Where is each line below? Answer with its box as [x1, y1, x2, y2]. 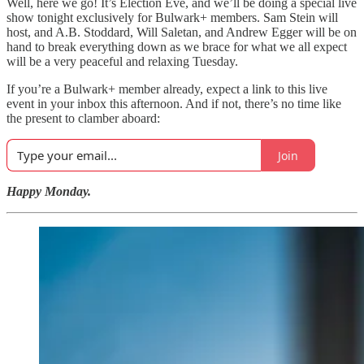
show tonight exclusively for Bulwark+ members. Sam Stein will [6, 11, 338, 24]
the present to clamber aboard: [6, 111, 160, 125]
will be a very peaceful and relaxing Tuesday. [6, 54, 238, 68]
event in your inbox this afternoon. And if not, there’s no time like [6, 97, 341, 110]
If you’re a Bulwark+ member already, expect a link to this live [6, 82, 327, 96]
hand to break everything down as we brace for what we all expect [6, 40, 347, 54]
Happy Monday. [6, 184, 91, 198]
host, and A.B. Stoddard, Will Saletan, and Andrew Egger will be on [6, 25, 357, 39]
